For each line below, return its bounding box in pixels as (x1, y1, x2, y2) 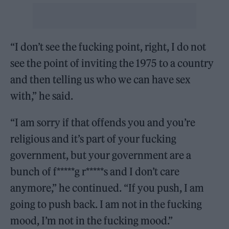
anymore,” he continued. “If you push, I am (10, 181, 204, 194)
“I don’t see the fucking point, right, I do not (10, 40, 207, 53)
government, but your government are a (10, 149, 192, 162)
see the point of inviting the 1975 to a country (10, 57, 214, 70)
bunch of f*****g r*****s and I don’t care (10, 165, 180, 178)
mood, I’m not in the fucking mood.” (10, 214, 173, 227)
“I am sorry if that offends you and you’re (10, 116, 196, 129)
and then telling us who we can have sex (10, 73, 191, 86)
